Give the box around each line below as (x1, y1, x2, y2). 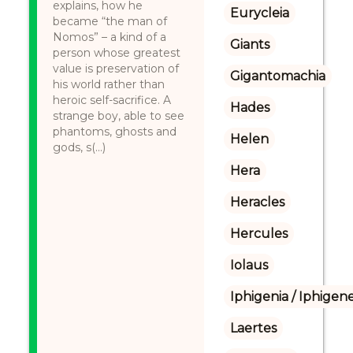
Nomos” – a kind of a (53, 30, 167, 44)
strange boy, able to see (53, 109, 185, 123)
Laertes (229, 321, 277, 336)
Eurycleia (229, 6, 289, 20)
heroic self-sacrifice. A (53, 93, 172, 107)
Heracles (229, 195, 284, 210)
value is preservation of (53, 61, 180, 76)
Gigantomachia (229, 69, 325, 84)
